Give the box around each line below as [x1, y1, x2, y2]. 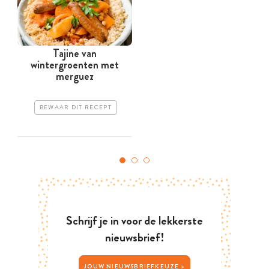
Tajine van [53, 46, 97, 62]
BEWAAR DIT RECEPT [39, 103, 112, 112]
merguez [56, 68, 94, 85]
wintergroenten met [31, 57, 119, 73]
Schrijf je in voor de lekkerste [66, 212, 203, 230]
